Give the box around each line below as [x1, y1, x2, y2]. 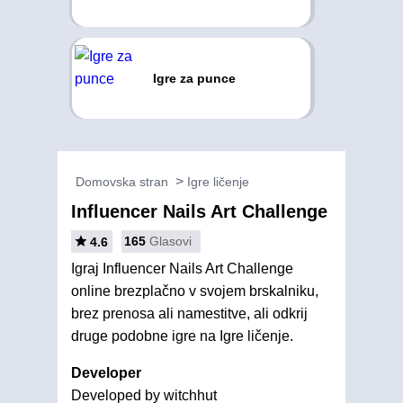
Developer [71, 365, 141, 381]
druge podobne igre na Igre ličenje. [71, 328, 293, 344]
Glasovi [149, 234, 192, 248]
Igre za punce [152, 71, 236, 85]
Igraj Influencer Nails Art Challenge [71, 261, 293, 276]
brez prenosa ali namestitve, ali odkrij [71, 306, 308, 321]
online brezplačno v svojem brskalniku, [71, 283, 318, 299]
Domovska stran [76, 175, 168, 189]
